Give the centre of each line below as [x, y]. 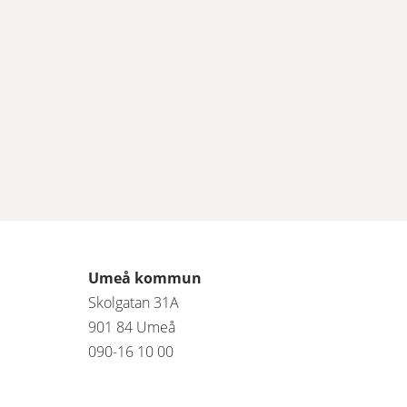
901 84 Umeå [134, 327]
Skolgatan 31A [134, 303]
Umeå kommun [145, 278]
